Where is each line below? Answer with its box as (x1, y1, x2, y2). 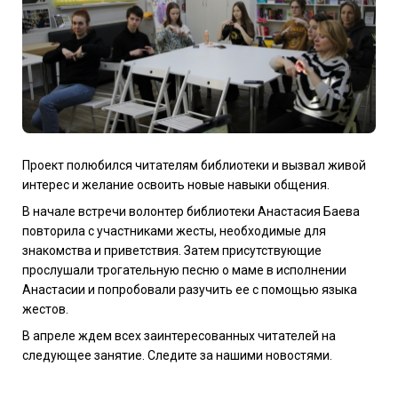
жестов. (22, 301, 68, 316)
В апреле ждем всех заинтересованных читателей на (22, 328, 336, 343)
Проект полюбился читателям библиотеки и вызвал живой (22, 157, 366, 172)
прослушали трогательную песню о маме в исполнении (22, 262, 346, 277)
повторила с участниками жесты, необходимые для (22, 223, 326, 238)
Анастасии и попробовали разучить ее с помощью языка (22, 282, 357, 297)
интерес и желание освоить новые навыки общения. (22, 177, 330, 192)
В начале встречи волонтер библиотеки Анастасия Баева (22, 203, 360, 219)
